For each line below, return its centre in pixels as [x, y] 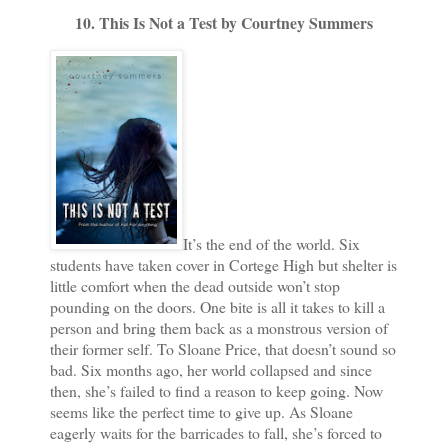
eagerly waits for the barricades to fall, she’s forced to [216, 432]
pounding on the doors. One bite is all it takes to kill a [217, 306]
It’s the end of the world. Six [271, 243]
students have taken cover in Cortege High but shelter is [223, 264]
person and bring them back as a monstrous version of [219, 327]
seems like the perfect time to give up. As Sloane [201, 411]
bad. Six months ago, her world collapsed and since [211, 369]
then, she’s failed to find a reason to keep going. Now [216, 390]
